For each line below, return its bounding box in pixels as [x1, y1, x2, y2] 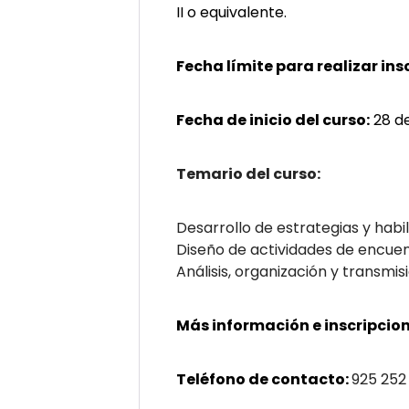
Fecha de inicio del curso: [176, 110, 370, 131]
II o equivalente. [176, 2, 287, 23]
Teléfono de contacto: [176, 369, 351, 390]
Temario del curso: [176, 163, 320, 184]
